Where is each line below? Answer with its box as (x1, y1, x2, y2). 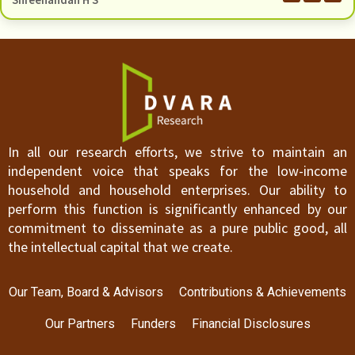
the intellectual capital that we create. (8, 238, 233, 257)
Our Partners (44, 315, 115, 331)
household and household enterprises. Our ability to (8, 181, 347, 200)
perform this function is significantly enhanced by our (8, 200, 347, 219)
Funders (130, 315, 176, 331)
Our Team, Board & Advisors (9, 284, 163, 300)
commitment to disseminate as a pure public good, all (8, 219, 347, 238)
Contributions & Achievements (179, 284, 346, 300)
